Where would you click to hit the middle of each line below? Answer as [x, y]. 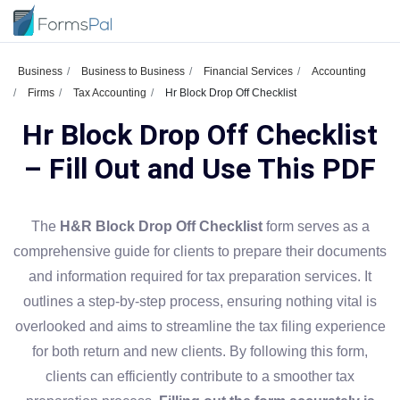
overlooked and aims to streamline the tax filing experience [200, 326]
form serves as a [316, 226]
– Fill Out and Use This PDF [200, 169]
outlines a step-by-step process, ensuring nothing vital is [200, 301]
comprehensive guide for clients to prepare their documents [200, 251]
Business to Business [133, 71]
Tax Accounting [110, 93]
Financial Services [248, 71]
